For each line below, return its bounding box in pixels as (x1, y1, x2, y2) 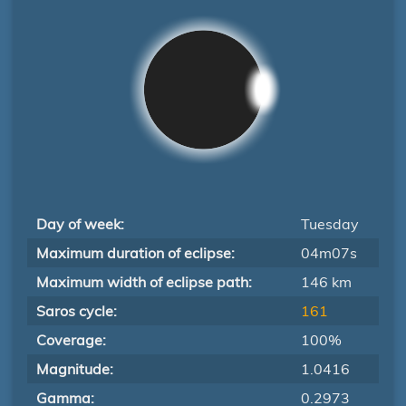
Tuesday (301, 215, 359, 233)
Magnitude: (36, 360, 113, 378)
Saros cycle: (36, 302, 117, 320)
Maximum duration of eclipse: (36, 244, 235, 262)
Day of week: (36, 215, 124, 233)
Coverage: (36, 331, 106, 349)
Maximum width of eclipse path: (36, 273, 252, 291)
